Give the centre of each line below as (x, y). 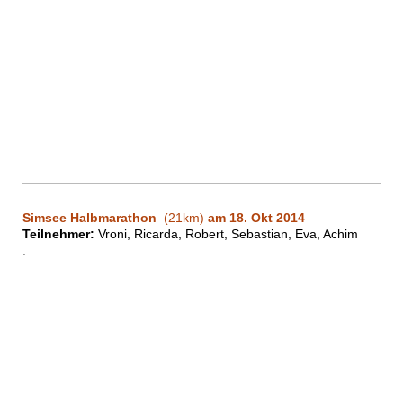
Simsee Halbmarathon (91, 218)
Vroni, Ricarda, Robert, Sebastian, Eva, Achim (226, 234)
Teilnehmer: (58, 234)
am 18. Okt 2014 (256, 218)
